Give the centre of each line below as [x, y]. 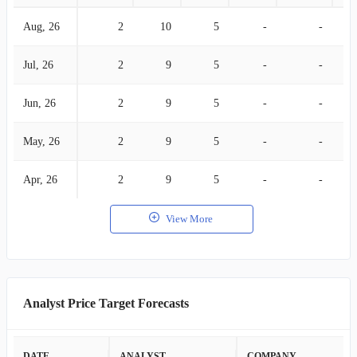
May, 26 [41, 141]
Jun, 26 [39, 103]
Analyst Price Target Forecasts [106, 303]
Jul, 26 [38, 65]
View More [189, 219]
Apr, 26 [40, 180]
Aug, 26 [41, 27]
